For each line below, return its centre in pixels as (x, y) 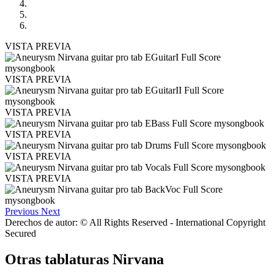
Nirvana (138, 259)
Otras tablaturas (59, 259)
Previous (22, 211)
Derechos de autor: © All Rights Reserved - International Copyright (135, 222)
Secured (20, 233)
